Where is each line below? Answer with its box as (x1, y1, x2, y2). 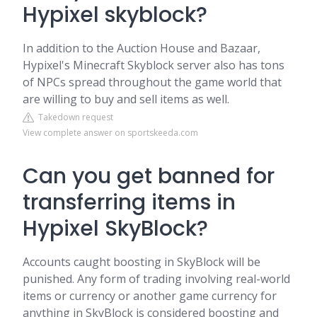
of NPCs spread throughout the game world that (23, 74, 282, 90)
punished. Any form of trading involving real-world (23, 271, 290, 287)
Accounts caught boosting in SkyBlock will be (23, 254, 260, 270)
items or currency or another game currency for (23, 288, 277, 304)
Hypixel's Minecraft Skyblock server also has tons (23, 57, 284, 73)
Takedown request (34, 111, 113, 123)
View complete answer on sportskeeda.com (23, 127, 198, 139)
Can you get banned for (23, 161, 275, 191)
